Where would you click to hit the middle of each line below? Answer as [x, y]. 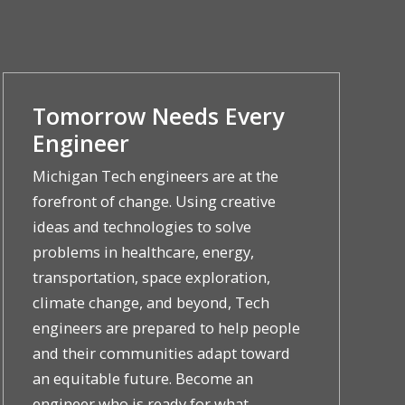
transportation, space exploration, [151, 278]
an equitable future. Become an [142, 379]
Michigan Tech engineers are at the [155, 176]
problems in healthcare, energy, [143, 252]
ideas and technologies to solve [141, 227]
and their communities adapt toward [161, 353]
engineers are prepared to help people [166, 328]
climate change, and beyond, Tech [151, 303]
